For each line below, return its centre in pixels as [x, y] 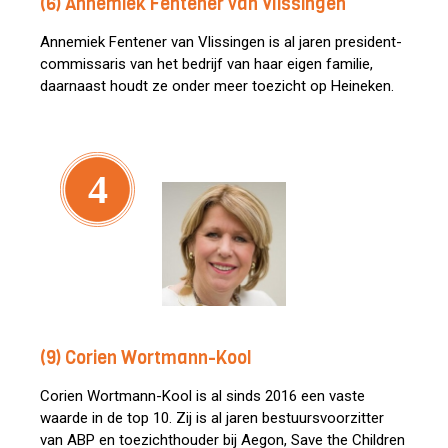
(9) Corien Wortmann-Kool [146, 358]
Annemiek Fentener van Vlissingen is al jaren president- [221, 42]
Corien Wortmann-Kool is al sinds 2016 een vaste [202, 396]
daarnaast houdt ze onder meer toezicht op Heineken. [217, 86]
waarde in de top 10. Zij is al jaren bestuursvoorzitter [212, 418]
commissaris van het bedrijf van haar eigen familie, [206, 64]
